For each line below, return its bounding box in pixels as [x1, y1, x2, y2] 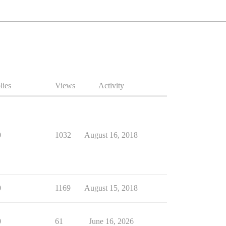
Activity [98, 81, 124, 90]
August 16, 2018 [84, 131, 138, 139]
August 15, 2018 [84, 184, 138, 192]
